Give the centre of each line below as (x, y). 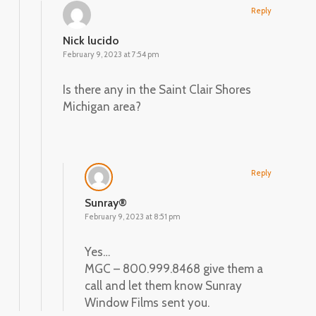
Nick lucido (91, 40)
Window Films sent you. (147, 302)
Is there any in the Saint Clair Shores (157, 89)
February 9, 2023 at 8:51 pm (132, 216)
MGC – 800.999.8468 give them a (174, 268)
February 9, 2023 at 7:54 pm (111, 54)
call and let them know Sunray (163, 285)
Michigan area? (102, 106)
